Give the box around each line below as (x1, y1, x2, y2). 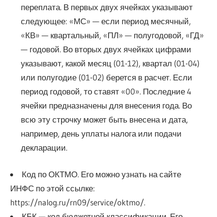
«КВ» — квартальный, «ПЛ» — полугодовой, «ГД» (20, 30, 204, 41)
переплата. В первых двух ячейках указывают (20, 2, 193, 13)
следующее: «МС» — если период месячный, (20, 16, 191, 27)
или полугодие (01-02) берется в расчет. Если (20, 72, 192, 83)
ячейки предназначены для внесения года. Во (20, 100, 192, 111)
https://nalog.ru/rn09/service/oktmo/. (10, 197, 146, 207)
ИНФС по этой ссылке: (10, 183, 95, 193)
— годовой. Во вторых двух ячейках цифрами (20, 44, 191, 55)
